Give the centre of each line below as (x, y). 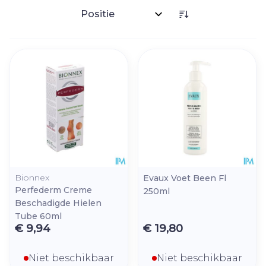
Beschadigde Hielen (58, 203)
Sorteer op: (102, 19)
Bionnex (32, 178)
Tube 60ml (38, 216)
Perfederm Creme (53, 190)
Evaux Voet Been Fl (185, 178)
